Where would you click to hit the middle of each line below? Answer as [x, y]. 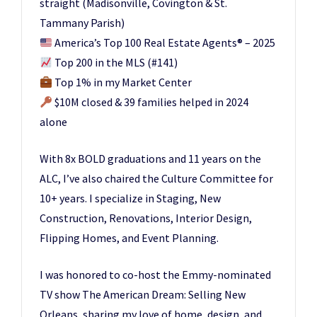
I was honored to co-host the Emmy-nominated [155, 275]
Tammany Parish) [82, 23]
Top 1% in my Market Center [122, 82]
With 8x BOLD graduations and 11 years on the [150, 158]
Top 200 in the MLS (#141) [115, 62]
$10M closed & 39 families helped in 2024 [151, 102]
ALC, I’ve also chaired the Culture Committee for [156, 178]
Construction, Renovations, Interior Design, [146, 218]
